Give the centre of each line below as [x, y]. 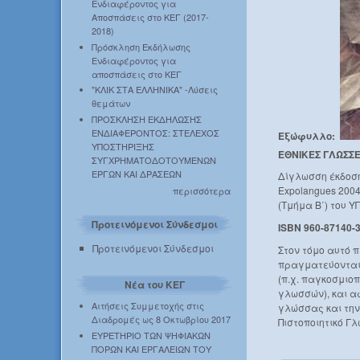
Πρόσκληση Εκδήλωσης [141, 46]
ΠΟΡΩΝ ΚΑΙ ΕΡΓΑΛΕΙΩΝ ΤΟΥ [151, 349]
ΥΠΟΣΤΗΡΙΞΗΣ [123, 147]
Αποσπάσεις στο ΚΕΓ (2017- [150, 16]
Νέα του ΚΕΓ [154, 285]
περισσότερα [202, 190]
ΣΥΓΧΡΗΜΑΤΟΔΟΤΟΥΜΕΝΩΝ [153, 160]
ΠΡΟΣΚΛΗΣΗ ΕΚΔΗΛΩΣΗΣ [146, 119]
